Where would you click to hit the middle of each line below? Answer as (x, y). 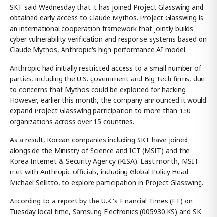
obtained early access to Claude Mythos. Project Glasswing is (107, 18)
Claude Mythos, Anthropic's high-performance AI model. (98, 50)
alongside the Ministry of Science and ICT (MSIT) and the (100, 151)
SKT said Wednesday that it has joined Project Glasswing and (107, 7)
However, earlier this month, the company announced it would (108, 100)
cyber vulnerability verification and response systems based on (108, 39)
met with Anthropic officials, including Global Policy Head (99, 172)
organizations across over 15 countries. (72, 122)
